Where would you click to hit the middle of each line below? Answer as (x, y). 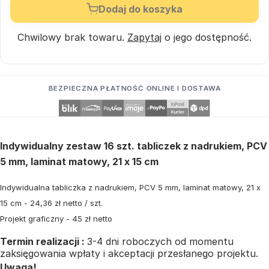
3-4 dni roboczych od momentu (160, 241)
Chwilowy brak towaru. (72, 37)
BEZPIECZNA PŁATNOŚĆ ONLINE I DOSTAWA (134, 88)
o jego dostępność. (207, 37)
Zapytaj (144, 37)
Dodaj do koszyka (141, 9)
